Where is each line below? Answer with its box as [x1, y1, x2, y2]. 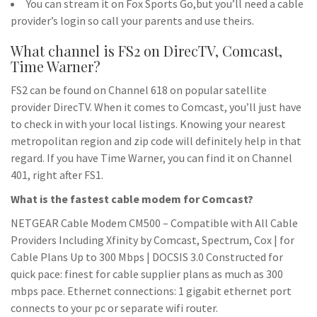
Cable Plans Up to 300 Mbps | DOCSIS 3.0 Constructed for [11, 250, 283, 264]
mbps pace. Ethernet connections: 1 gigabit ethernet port [11, 284, 292, 298]
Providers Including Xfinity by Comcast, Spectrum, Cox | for [11, 233, 294, 247]
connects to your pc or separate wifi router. [11, 301, 218, 315]
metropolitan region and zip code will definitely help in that [11, 134, 301, 148]
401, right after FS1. [11, 168, 103, 182]
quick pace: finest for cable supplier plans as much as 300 [11, 267, 283, 281]
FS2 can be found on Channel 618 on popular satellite [11, 83, 267, 97]
